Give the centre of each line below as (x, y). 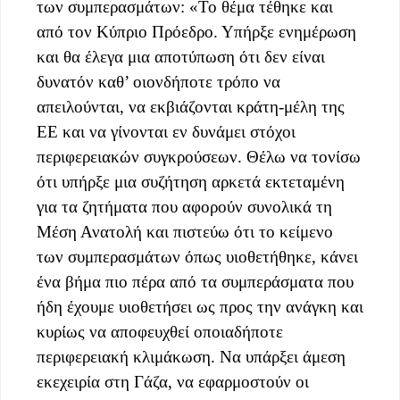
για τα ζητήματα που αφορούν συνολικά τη (184, 207)
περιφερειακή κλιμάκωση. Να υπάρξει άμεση (191, 357)
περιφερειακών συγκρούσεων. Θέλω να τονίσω (199, 157)
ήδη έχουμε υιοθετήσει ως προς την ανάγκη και (200, 307)
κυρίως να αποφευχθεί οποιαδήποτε (160, 332)
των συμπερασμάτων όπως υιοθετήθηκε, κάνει (197, 257)
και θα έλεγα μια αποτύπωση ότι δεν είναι (181, 57)
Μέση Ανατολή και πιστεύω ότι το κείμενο (185, 232)
